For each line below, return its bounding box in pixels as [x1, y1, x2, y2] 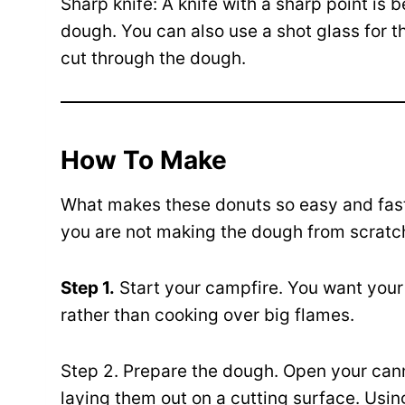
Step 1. [61, 278, 115, 299]
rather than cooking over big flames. [61, 305, 354, 326]
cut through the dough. [61, 48, 246, 70]
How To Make [61, 145, 227, 176]
